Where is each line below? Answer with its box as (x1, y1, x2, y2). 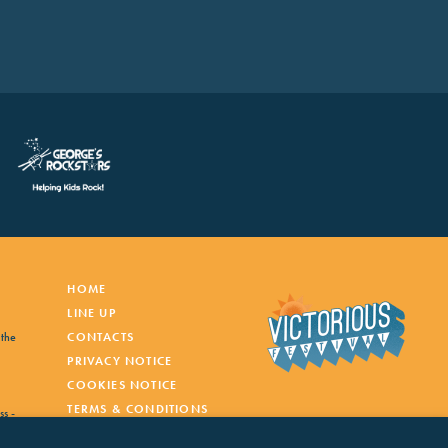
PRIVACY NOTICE (67, 352, 173, 369)
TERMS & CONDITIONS (67, 400, 209, 417)
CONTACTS (67, 328, 135, 345)
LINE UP (67, 304, 116, 321)
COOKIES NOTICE (67, 376, 178, 393)
